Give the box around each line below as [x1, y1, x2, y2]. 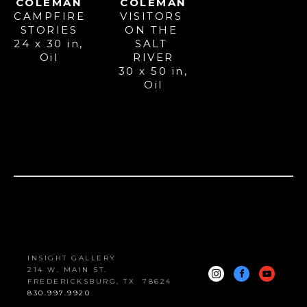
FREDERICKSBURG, [27, 276, 123, 286]
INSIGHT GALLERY [27, 253, 116, 262]
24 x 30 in [14, 36, 79, 50]
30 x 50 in [118, 64, 184, 77]
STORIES [20, 23, 78, 36]
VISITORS [120, 9, 183, 23]
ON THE [125, 23, 178, 36]
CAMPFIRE [14, 9, 85, 23]
